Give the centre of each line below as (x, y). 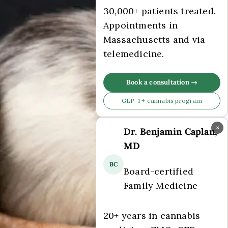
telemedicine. (134, 54)
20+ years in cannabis (152, 215)
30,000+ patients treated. (160, 11)
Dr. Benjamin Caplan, (170, 131)
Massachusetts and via (154, 40)
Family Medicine (161, 186)
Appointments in (140, 25)
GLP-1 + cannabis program (162, 100)
